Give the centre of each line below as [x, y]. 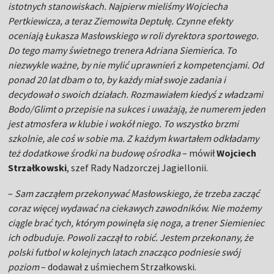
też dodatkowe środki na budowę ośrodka [94, 153]
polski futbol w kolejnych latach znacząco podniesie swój [124, 252]
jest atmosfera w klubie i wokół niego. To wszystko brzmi [124, 124]
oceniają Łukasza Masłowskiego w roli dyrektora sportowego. [134, 35]
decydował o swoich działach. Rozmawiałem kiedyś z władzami [136, 94]
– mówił [199, 153]
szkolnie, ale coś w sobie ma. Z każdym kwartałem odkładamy [134, 138]
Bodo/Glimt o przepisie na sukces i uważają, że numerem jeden [137, 109]
